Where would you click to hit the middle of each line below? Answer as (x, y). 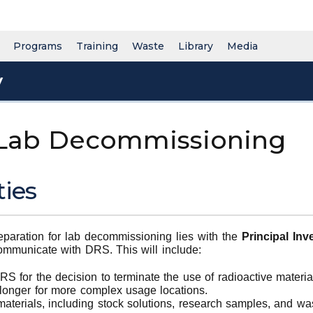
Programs (37, 46)
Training (97, 46)
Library (195, 46)
